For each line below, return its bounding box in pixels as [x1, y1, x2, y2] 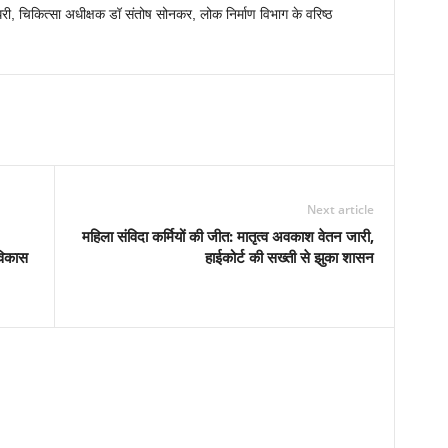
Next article [306, 201, 374, 218]
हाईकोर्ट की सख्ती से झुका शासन [204, 247, 374, 267]
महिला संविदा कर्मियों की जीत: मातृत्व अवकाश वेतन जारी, [81, 226, 374, 246]
